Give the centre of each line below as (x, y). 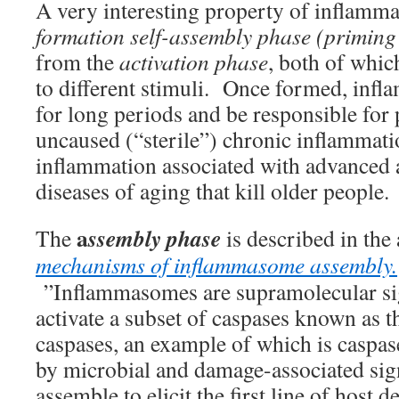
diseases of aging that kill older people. (212, 191)
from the (77, 61)
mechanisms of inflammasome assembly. (216, 265)
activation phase (194, 61)
